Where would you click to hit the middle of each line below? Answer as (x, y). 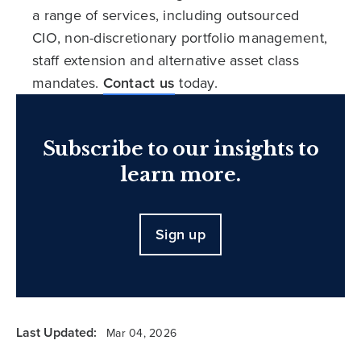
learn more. (180, 175)
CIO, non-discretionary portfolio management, (180, 38)
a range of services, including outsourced (166, 16)
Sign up (180, 235)
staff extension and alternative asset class (166, 61)
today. (196, 83)
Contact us (139, 83)
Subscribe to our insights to (180, 149)
